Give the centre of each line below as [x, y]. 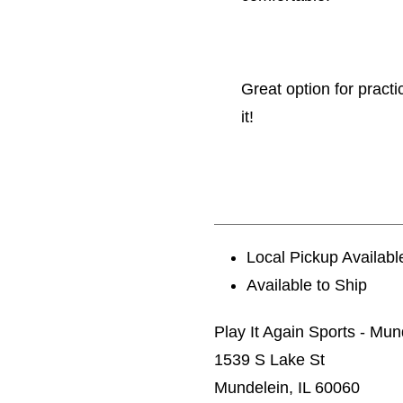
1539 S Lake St [269, 360]
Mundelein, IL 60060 [287, 388]
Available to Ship [307, 285]
